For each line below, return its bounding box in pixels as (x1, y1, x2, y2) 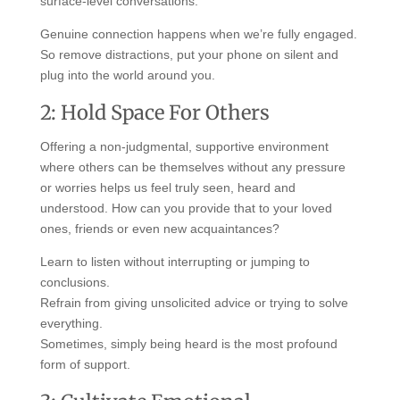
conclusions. (39, 274, 110, 289)
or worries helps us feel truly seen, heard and (39, 179, 296, 195)
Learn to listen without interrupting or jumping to (39, 254, 310, 269)
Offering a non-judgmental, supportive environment (39, 138, 329, 154)
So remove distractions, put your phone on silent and (39, 46, 338, 62)
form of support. (39, 356, 130, 371)
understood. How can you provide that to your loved (39, 200, 332, 215)
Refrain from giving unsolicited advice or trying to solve (39, 295, 348, 310)
